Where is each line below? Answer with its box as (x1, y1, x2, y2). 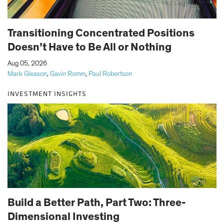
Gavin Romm (50, 70, 85, 77)
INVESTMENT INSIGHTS (7, 88, 86, 98)
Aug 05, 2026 (7, 59, 47, 67)
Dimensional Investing (7, 210, 119, 222)
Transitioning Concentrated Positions (7, 27, 194, 38)
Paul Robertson (88, 70, 132, 77)
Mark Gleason (7, 70, 47, 77)
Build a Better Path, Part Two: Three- (7, 196, 186, 208)
